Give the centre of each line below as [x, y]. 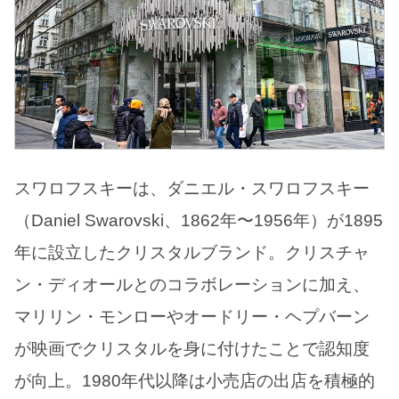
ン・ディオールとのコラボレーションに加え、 [192, 285]
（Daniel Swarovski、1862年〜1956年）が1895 [199, 221]
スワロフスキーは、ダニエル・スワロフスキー [192, 189]
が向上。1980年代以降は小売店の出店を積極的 [195, 381]
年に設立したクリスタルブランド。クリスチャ [192, 253]
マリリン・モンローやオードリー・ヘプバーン [192, 317]
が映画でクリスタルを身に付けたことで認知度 [192, 349]
